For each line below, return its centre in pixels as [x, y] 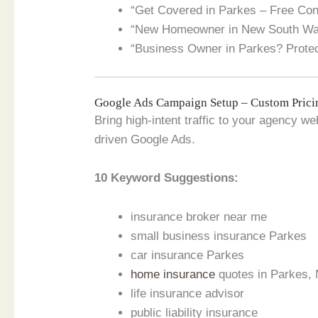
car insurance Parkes [188, 255]
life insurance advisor [188, 293]
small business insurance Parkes [219, 236]
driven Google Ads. [145, 140]
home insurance [173, 274]
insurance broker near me [199, 216]
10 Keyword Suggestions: [167, 178]
